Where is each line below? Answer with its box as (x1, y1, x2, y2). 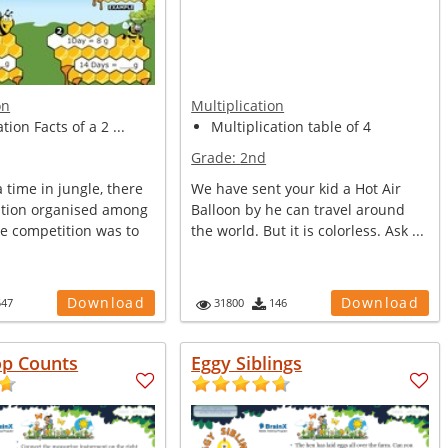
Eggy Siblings (191, 351, 303, 375)
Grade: (191, 148, 241, 167)
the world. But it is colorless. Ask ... (191, 221, 425, 240)
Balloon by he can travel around (191, 200, 406, 219)
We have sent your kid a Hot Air (191, 179, 402, 198)
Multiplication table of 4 (211, 117, 372, 136)
